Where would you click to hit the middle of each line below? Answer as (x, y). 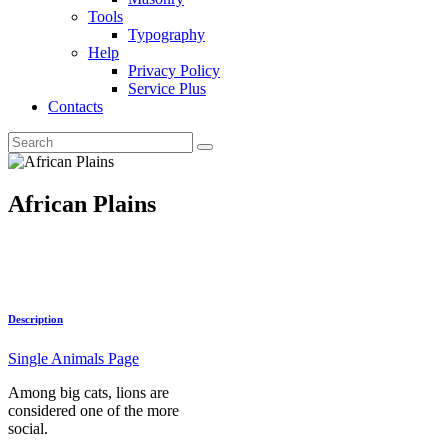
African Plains (82, 203)
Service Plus (167, 88)
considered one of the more (93, 410)
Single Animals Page (73, 358)
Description (35, 318)
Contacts (75, 106)
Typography (166, 34)
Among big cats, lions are (88, 392)
